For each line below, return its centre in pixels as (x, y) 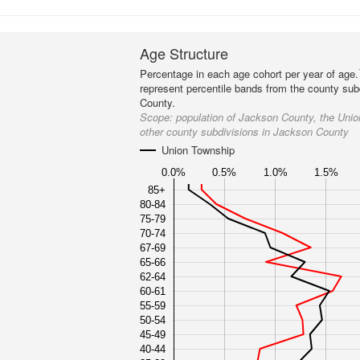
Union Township (198, 150)
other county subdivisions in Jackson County (245, 131)
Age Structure (184, 53)
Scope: (158, 117)
